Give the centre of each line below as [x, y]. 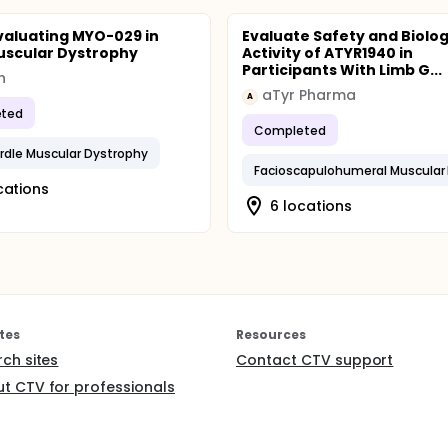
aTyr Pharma [309, 95]
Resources [271, 334]
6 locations [311, 205]
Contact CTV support [315, 360]
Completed [290, 130]
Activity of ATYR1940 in [327, 53]
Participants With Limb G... [342, 70]
